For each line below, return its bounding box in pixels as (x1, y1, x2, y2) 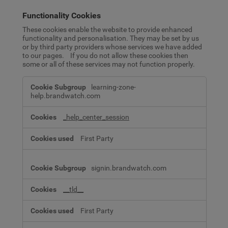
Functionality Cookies (22, 10, 101, 20)
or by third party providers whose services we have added (22, 43, 202, 52)
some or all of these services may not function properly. (22, 60, 195, 69)
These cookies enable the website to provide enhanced (22, 25, 192, 35)
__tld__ (63, 185, 83, 194)
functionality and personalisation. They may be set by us (22, 34, 199, 43)
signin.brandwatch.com (91, 163, 166, 173)
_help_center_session (63, 112, 129, 122)
